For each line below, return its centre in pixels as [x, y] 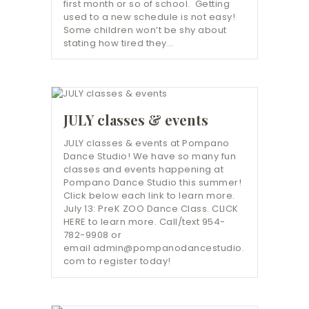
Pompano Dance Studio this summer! [152, 182]
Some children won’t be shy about [145, 30]
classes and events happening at [143, 169]
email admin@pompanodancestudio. [154, 248]
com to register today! [117, 261]
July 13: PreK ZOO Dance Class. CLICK [151, 209]
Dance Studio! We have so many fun [150, 156]
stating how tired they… [118, 43]
